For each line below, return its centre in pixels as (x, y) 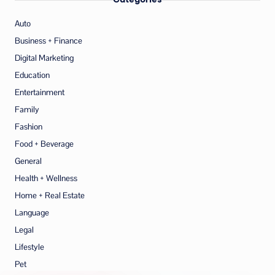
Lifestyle (29, 247)
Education (32, 76)
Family (27, 110)
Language (32, 213)
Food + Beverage (44, 144)
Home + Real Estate (50, 196)
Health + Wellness (46, 179)
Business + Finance (48, 41)
